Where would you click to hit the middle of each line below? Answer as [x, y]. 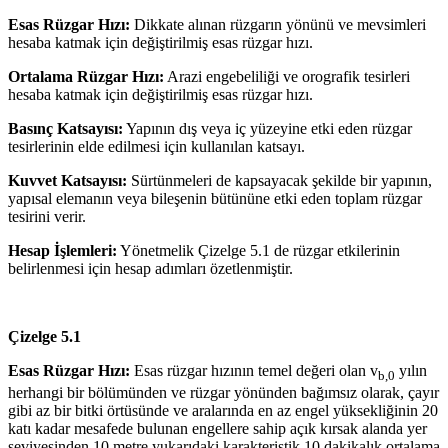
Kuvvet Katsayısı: [69, 181]
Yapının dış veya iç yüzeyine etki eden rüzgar [267, 129]
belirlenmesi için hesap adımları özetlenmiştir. [150, 269]
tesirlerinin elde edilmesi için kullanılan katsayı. [156, 147]
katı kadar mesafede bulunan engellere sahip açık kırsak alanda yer [217, 429]
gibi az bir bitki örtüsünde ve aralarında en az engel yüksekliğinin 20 [223, 411]
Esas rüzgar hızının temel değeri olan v [254, 371]
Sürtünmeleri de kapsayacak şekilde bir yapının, [281, 181]
